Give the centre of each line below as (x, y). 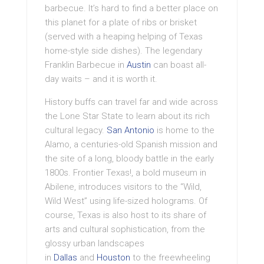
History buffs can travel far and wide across (131, 102)
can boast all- (179, 65)
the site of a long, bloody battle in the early (129, 159)
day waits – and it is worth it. (101, 79)
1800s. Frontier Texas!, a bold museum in (126, 173)
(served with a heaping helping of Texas (124, 37)
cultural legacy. (76, 131)
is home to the (184, 131)
